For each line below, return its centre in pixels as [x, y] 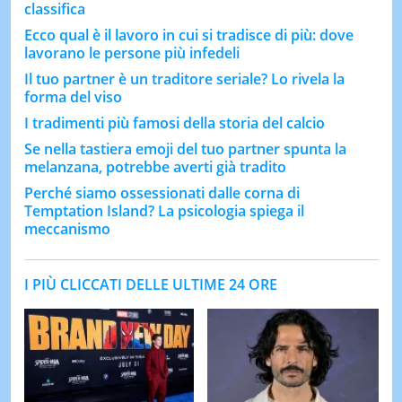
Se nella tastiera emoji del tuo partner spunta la [185, 149]
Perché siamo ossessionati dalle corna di [162, 192]
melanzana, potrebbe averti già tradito [155, 166]
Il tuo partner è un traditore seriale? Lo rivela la [184, 79]
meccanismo [67, 228]
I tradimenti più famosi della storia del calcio [174, 122]
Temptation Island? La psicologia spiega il [164, 210]
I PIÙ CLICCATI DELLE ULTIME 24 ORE [150, 284]
